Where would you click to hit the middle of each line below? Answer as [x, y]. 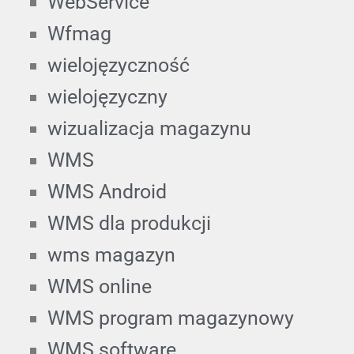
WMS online [100, 286]
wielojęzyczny [107, 96]
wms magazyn [111, 254]
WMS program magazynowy [171, 318]
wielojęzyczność [119, 65]
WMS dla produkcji [129, 223]
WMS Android [107, 191]
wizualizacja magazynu [149, 128]
